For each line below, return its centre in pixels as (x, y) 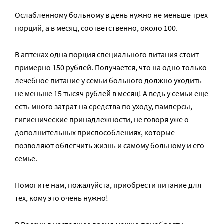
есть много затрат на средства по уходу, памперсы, (104, 106)
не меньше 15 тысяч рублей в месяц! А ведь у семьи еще (112, 93)
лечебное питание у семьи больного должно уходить (108, 80)
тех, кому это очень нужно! (62, 198)
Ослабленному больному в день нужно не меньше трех (111, 15)
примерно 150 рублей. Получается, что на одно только (111, 67)
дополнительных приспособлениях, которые (95, 132)
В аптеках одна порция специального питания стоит (107, 54)
